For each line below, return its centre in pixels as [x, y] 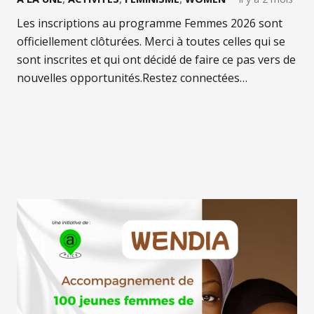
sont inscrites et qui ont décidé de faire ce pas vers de [156, 59]
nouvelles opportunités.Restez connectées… [132, 77]
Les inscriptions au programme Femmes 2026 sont [150, 23]
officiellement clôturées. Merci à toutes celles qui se [151, 41]
